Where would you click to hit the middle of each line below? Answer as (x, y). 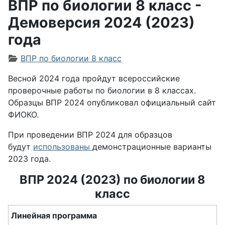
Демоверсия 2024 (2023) (101, 22)
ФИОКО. (23, 115)
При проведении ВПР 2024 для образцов (90, 135)
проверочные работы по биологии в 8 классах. (102, 90)
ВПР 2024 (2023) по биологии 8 (113, 180)
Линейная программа (54, 215)
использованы (62, 147)
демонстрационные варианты (152, 147)
